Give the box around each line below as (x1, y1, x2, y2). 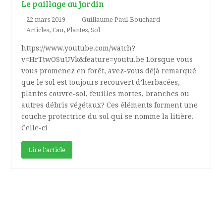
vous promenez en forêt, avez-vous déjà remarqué (21, 66, 197, 75)
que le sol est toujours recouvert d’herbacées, (21, 78, 180, 86)
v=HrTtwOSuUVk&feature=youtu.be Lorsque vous (21, 55, 193, 63)
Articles (26, 26, 50, 34)
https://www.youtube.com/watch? (21, 44, 136, 52)
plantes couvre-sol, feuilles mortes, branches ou (21, 89, 190, 98)
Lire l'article (28, 146, 66, 154)
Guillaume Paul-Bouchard (82, 15, 161, 23)
